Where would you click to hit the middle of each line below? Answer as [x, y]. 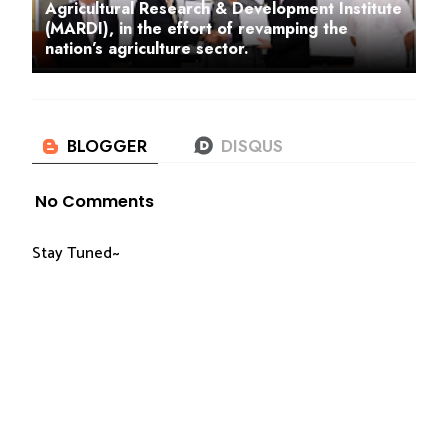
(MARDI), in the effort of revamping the [196, 29]
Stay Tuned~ [76, 253]
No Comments [94, 201]
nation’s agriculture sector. [147, 49]
